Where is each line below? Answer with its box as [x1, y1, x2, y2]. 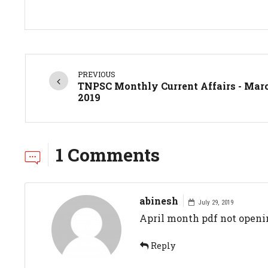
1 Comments [56, 142, 160, 166]
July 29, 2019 [196, 198, 233, 206]
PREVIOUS [78, 69, 116, 79]
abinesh [139, 194, 178, 207]
